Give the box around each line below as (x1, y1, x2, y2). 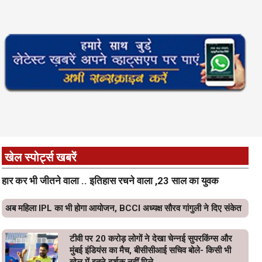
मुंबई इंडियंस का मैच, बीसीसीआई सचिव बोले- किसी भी (70, 244, 231, 256)
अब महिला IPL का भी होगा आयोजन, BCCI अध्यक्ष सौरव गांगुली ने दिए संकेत (5, 202, 241, 213)
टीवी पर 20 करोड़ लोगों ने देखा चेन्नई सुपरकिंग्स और (70, 233, 232, 244)
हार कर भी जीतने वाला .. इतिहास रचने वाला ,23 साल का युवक (2, 174, 219, 187)
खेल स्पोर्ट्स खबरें (5, 150, 77, 164)
